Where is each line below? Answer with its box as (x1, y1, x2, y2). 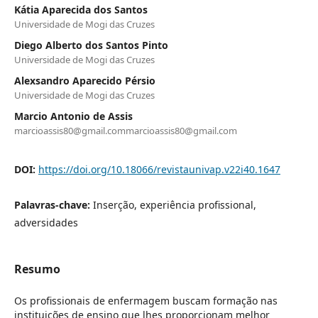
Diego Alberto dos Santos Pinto (13, 38, 168, 53)
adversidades (13, 216, 78, 230)
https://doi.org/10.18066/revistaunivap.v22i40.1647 (38, 163, 280, 177)
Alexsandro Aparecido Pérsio (13, 74, 155, 88)
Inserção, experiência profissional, (92, 198, 256, 212)
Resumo (13, 261, 60, 278)
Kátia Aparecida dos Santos (13, 3, 148, 17)
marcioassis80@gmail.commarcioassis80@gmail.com (13, 124, 237, 138)
